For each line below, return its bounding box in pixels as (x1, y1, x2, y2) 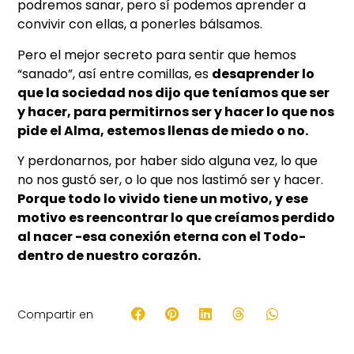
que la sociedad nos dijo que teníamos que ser (17, 83, 330, 102)
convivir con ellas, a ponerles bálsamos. (17, 15, 263, 34)
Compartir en (17, 307, 94, 323)
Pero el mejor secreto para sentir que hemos (17, 45, 297, 64)
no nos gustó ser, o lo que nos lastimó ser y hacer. (17, 171, 324, 190)
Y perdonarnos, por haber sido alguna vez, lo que (17, 152, 318, 171)
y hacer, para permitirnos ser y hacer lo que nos (17, 102, 335, 121)
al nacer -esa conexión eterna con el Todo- (17, 228, 307, 247)
